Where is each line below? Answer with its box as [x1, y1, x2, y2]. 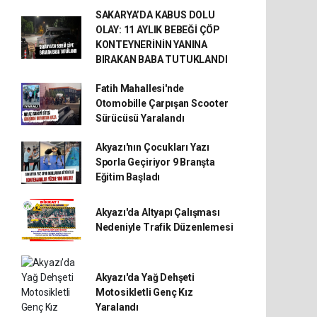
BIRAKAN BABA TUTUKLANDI [95, 54, 228, 65]
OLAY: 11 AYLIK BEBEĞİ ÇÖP [95, 24, 221, 35]
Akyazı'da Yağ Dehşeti [95, 272, 195, 283]
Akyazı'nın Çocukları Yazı [95, 142, 210, 153]
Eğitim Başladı [95, 171, 161, 183]
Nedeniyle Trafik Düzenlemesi [95, 221, 234, 233]
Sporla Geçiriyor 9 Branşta [95, 156, 215, 168]
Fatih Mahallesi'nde [95, 83, 185, 94]
